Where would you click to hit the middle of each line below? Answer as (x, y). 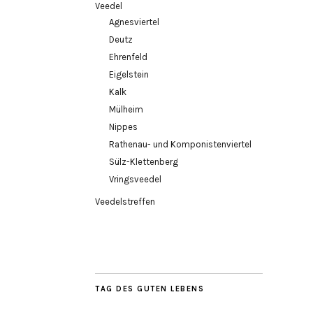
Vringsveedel (135, 179)
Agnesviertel (134, 22)
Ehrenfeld (128, 57)
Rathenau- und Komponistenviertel (180, 144)
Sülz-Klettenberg (144, 162)
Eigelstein (129, 74)
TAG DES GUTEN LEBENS (150, 289)
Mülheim (126, 109)
